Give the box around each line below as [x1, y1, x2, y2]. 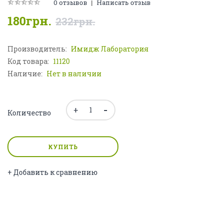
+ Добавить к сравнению [7, 167, 98, 177]
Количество [7, 108, 51, 118]
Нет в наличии [47, 69, 102, 79]
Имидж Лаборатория [71, 44, 149, 54]
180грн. [7, 13, 52, 29]
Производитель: [7, 44, 68, 54]
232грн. [55, 14, 95, 29]
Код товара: [7, 56, 51, 66]
